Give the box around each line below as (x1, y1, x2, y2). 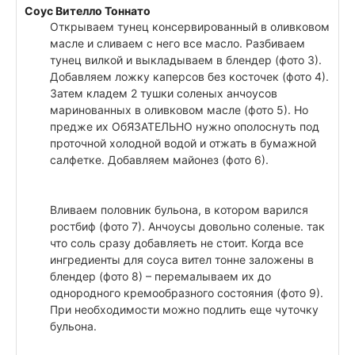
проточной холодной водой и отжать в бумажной (50, 136, 316, 151)
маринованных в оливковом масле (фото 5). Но (50, 103, 308, 117)
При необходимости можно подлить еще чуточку (50, 303, 319, 317)
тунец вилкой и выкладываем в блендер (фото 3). (50, 53, 322, 67)
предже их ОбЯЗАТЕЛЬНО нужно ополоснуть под (50, 120, 319, 134)
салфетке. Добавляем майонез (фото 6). (50, 153, 269, 167)
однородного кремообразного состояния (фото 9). (50, 286, 323, 300)
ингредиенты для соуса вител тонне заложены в (50, 253, 314, 267)
